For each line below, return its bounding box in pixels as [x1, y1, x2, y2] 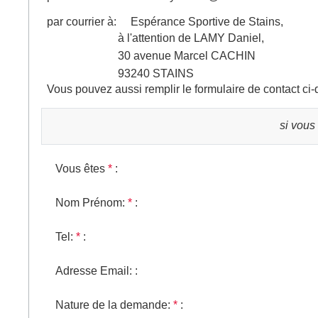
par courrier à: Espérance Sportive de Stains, [47, 16, 283, 28]
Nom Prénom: [55, 197, 125, 209]
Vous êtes [55, 163, 105, 175]
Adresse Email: [55, 265, 132, 277]
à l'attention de [47, 32, 194, 44]
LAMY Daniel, [194, 32, 264, 44]
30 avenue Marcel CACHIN [47, 50, 256, 62]
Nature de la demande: [55, 299, 170, 311]
